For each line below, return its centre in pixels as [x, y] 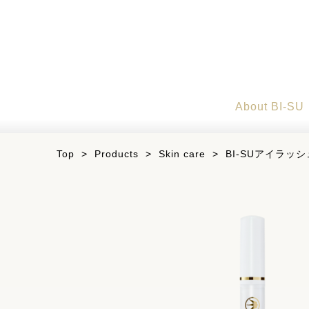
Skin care [182, 154]
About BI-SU [269, 107]
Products [117, 154]
